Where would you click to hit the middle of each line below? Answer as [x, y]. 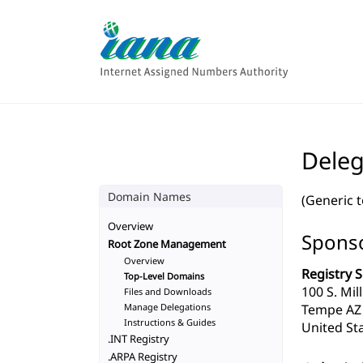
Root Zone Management [167, 244]
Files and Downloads [168, 291]
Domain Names [149, 196]
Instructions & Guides [170, 322]
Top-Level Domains [164, 276]
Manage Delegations [167, 307]
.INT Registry [139, 339]
